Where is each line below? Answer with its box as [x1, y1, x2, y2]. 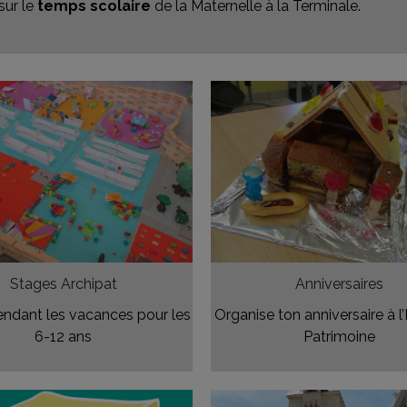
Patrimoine [303, 328, 375, 346]
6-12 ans [35, 328, 93, 346]
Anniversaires [294, 275, 383, 293]
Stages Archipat [9, 275, 117, 293]
